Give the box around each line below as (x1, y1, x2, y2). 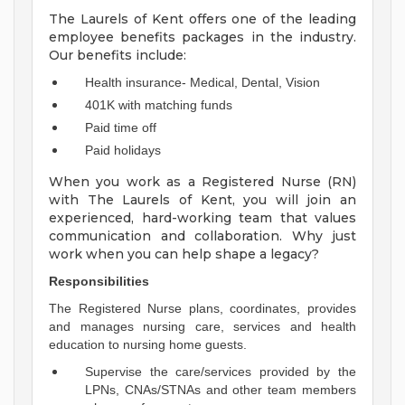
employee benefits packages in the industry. (49, 29, 356, 46)
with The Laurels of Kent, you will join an (49, 192, 356, 209)
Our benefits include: (49, 47, 186, 64)
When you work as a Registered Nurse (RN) (49, 174, 356, 191)
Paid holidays (85, 143, 161, 158)
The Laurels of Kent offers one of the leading (49, 11, 356, 28)
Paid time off (85, 120, 156, 136)
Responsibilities (49, 274, 149, 289)
